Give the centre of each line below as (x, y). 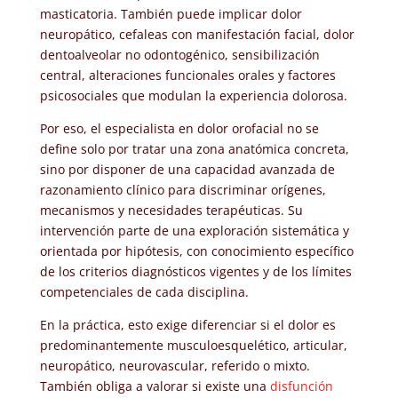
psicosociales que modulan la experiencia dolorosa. (193, 95)
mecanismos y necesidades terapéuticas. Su (171, 210)
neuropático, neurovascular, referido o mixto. (175, 365)
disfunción (301, 386)
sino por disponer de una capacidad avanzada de (187, 169)
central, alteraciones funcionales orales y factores (187, 75)
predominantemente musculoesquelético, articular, (193, 345)
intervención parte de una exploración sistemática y (194, 230)
